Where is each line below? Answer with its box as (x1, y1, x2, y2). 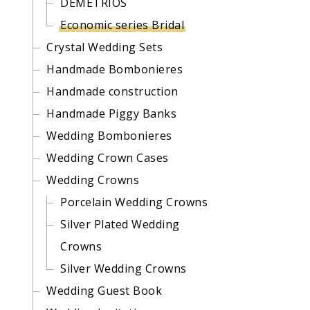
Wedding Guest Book (46, 283, 162, 298)
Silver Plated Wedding (60, 217, 180, 232)
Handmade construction (46, 84, 179, 99)
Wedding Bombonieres (46, 128, 172, 143)
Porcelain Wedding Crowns (60, 194, 208, 210)
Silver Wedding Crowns (60, 261, 187, 276)
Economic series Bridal (60, 17, 184, 33)
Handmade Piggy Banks (46, 106, 176, 121)
